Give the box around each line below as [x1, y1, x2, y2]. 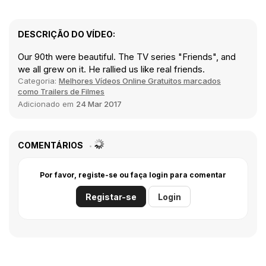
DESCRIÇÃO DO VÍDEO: [18, 29, 115, 40]
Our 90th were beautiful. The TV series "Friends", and [18, 51, 236, 63]
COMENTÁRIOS [18, 140, 85, 151]
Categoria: [18, 76, 59, 86]
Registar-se [85, 192, 137, 202]
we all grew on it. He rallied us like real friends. [18, 64, 205, 75]
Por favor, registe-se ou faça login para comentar [40, 170, 226, 180]
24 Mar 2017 [76, 99, 122, 109]
